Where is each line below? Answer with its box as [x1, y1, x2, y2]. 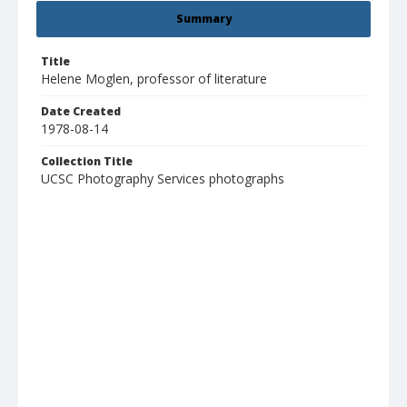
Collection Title [41, 154, 133, 170]
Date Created [41, 104, 121, 120]
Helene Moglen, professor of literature [41, 70, 267, 88]
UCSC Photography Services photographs [41, 170, 284, 188]
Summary [175, 11, 232, 27]
